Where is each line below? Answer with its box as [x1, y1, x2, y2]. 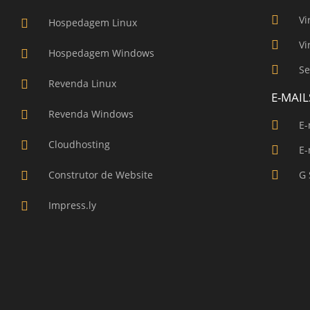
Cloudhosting [48, 137, 110, 151]
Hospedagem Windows [48, 46, 154, 60]
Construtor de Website [48, 167, 153, 181]
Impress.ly [48, 198, 96, 212]
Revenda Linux [48, 76, 116, 90]
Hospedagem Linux [48, 15, 137, 29]
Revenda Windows [48, 107, 134, 120]
